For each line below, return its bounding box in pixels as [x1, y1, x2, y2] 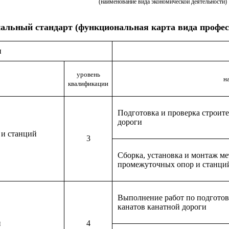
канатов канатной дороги [118, 202, 207, 211]
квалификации [68, 80, 108, 87]
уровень [76, 71, 100, 78]
